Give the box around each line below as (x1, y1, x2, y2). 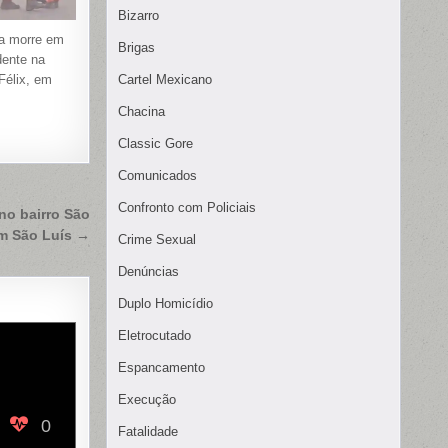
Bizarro (118, 8, 159, 24)
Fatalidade (118, 424, 178, 440)
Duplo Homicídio (118, 296, 213, 312)
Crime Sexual (118, 232, 196, 248)
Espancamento (118, 360, 205, 376)
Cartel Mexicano (118, 72, 212, 88)
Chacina (118, 104, 165, 120)
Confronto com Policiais (118, 200, 256, 216)
